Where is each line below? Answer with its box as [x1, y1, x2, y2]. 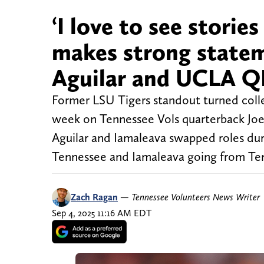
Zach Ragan [71, 192, 118, 203]
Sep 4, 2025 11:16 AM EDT [52, 207, 151, 219]
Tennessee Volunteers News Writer [131, 192, 260, 203]
